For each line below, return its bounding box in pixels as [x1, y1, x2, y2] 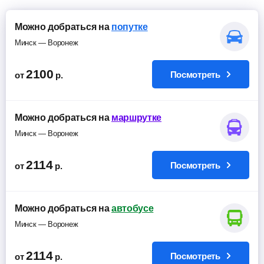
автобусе [111, 203, 154, 213]
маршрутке [111, 113, 162, 123]
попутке [111, 22, 148, 32]
